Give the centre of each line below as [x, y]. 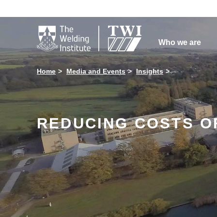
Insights [150, 71]
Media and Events [96, 71]
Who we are [179, 42]
